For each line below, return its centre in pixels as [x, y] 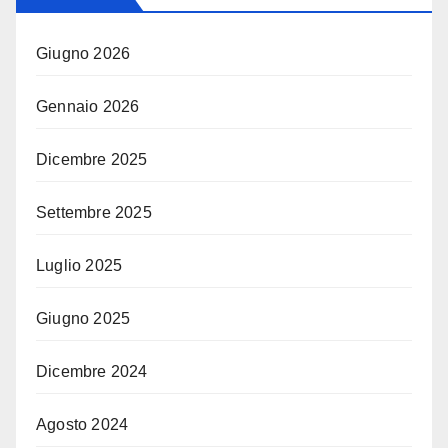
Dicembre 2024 [92, 372]
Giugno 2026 [83, 54]
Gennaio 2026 [88, 107]
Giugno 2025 [83, 319]
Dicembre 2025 [92, 160]
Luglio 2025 [79, 266]
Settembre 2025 [94, 213]
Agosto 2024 [82, 425]
